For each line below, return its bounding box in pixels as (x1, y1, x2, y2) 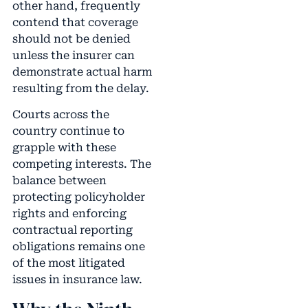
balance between (12, 174, 107, 188)
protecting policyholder (12, 190, 145, 204)
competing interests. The (12, 157, 151, 171)
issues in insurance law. (12, 273, 142, 287)
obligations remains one (12, 240, 145, 254)
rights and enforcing (12, 207, 126, 221)
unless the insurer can (12, 49, 135, 63)
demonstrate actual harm (12, 65, 152, 79)
